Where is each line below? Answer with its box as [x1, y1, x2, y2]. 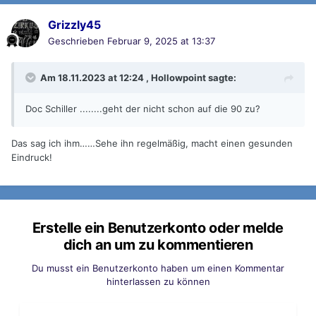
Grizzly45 [48, 18, 101, 32]
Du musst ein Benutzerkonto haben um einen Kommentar [32, 262, 284, 274]
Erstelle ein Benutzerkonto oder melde [32, 219, 284, 237]
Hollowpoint [151, 72, 206, 84]
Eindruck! [11, 152, 55, 164]
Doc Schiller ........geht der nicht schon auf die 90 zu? [25, 103, 260, 115]
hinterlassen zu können [106, 276, 210, 288]
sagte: [206, 72, 236, 84]
